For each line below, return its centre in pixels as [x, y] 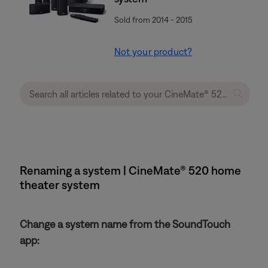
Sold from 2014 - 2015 [153, 20]
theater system [60, 185]
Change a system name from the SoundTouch [125, 224]
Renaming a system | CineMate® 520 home [130, 170]
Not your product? [153, 51]
